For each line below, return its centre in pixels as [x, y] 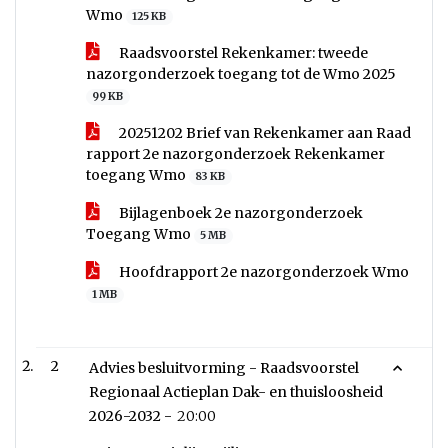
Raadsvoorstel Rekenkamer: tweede [242, 53]
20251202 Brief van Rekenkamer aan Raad [263, 133]
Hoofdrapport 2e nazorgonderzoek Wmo [262, 272]
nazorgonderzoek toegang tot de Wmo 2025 [241, 74]
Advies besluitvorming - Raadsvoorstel [224, 368]
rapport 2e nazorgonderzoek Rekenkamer [235, 154]
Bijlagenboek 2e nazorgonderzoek [239, 213]
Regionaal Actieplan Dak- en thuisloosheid [236, 392]
